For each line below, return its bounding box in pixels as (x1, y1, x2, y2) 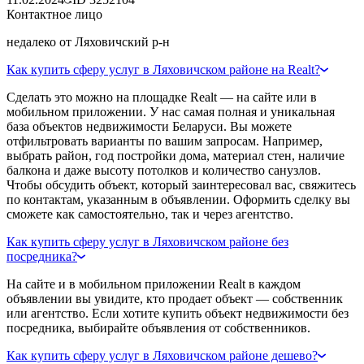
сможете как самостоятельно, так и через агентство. (6, 206, 293, 221)
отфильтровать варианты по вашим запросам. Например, (6, 133, 323, 148)
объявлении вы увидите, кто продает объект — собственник (6, 291, 343, 305)
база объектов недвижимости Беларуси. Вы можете (6, 119, 292, 133)
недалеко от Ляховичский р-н (6, 34, 170, 49)
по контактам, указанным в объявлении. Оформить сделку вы (6, 192, 350, 206)
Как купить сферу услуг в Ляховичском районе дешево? (6, 348, 318, 362)
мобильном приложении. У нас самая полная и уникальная (6, 104, 335, 119)
